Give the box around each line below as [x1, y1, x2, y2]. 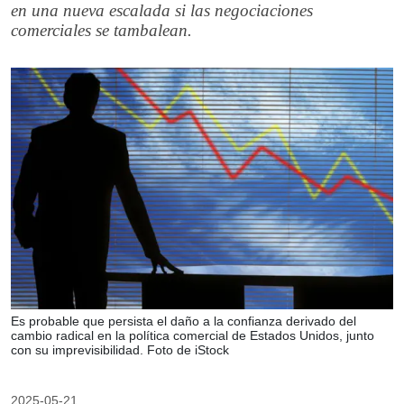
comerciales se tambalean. [11, 21, 192, 40]
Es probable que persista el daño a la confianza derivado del [11, 313, 356, 328]
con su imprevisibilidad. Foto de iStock [11, 342, 229, 357]
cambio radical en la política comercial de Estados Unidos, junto [11, 327, 374, 343]
